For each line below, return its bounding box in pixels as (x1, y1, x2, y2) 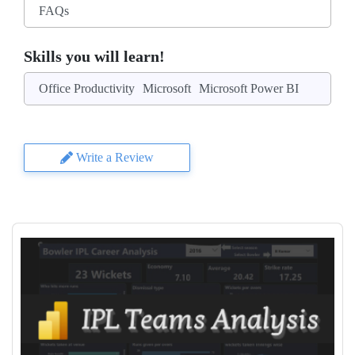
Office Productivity (39, 82, 135, 95)
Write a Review (76, 151, 154, 164)
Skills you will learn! (24, 48, 165, 65)
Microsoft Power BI (199, 82, 299, 95)
